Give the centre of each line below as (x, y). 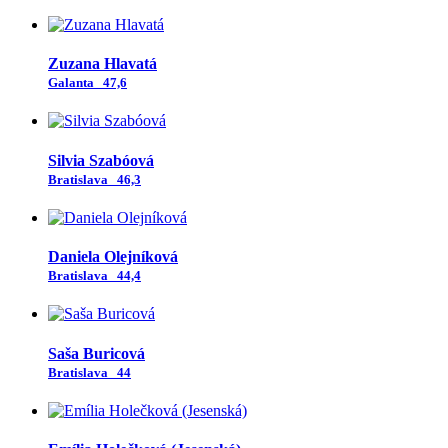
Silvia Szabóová (101, 160)
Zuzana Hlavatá (102, 64)
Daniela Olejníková (113, 257)
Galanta (74, 83)
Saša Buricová (96, 353)
